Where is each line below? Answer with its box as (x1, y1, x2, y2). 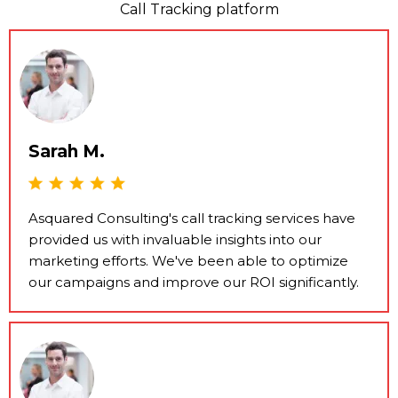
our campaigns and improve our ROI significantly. (28, 274, 359, 291)
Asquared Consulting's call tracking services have (28, 210, 355, 227)
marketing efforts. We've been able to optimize (28, 252, 348, 270)
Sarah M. (28, 140, 105, 162)
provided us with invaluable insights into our (28, 231, 322, 249)
